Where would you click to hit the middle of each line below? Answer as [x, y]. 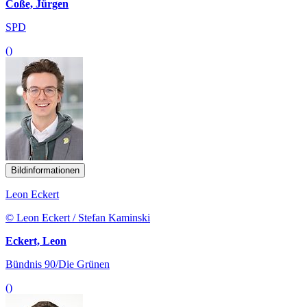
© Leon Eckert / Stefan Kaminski [78, 217]
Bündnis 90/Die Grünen [58, 264]
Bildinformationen [45, 170]
